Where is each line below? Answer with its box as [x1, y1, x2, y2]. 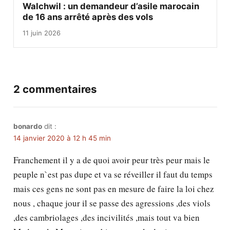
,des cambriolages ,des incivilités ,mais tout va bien [13, 211, 200, 223]
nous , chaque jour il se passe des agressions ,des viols [13, 197, 210, 209]
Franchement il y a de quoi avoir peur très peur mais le [13, 154, 210, 166]
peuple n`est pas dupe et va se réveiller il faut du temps [13, 168, 213, 180]
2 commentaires [13, 83, 97, 96]
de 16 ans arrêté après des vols [22, 12, 153, 23]
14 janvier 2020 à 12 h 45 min [13, 133, 111, 142]
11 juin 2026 [22, 29, 61, 37]
